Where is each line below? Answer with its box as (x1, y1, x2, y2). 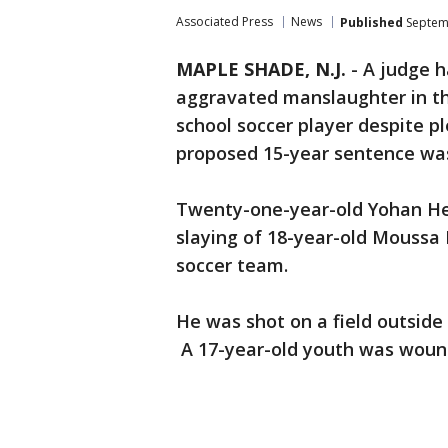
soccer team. (176, 253, 293, 277)
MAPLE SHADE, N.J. (176, 57, 346, 81)
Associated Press (176, 13, 273, 30)
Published (340, 13, 403, 31)
